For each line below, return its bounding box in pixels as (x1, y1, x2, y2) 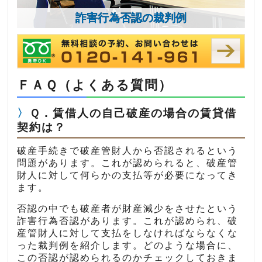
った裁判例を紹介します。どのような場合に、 (17, 240, 239, 251)
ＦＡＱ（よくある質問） (17, 78, 173, 93)
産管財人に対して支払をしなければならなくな (17, 228, 239, 239)
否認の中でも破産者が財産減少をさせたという (17, 204, 239, 214)
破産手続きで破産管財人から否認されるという (17, 146, 239, 156)
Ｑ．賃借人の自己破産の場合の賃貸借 (29, 107, 237, 120)
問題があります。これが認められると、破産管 (17, 158, 239, 168)
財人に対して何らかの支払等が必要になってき (17, 170, 239, 181)
